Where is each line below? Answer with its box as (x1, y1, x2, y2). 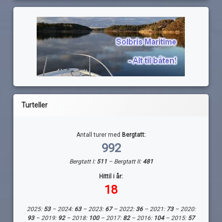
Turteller (21, 101, 48, 109)
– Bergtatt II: (108, 158, 143, 165)
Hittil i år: (99, 172, 123, 180)
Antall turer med (76, 131, 122, 138)
